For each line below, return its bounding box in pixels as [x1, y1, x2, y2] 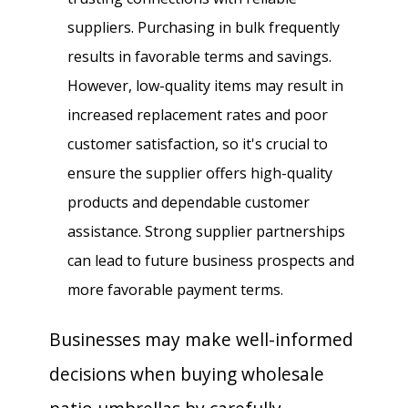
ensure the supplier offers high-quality [67, 162, 332, 183]
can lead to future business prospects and [67, 250, 354, 270]
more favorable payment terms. [67, 279, 283, 300]
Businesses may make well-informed [49, 326, 353, 352]
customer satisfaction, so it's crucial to [67, 133, 328, 154]
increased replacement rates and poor [67, 104, 328, 125]
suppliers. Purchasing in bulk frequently [67, 16, 340, 37]
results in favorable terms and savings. [67, 46, 331, 66]
